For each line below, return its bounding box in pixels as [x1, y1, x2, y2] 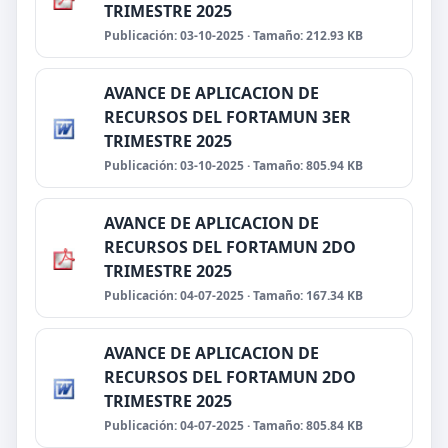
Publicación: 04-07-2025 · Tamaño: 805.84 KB [104, 417, 363, 434]
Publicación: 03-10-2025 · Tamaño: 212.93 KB [104, 27, 363, 44]
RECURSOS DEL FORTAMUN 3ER [104, 106, 351, 128]
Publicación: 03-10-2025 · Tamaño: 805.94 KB [104, 157, 363, 174]
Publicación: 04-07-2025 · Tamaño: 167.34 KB [104, 287, 363, 304]
